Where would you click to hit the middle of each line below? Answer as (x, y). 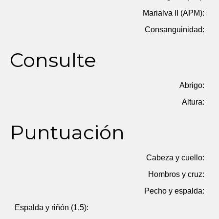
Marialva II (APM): (174, 13)
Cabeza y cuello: (175, 158)
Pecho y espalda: (174, 191)
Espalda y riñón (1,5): (52, 208)
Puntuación (67, 132)
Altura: (193, 102)
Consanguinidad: (175, 30)
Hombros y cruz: (176, 174)
